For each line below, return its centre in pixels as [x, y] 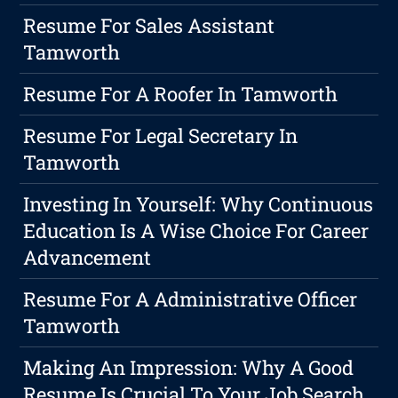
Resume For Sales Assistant [149, 26]
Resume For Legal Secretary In [161, 136]
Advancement [88, 258]
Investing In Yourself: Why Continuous [199, 204]
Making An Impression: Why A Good [189, 368]
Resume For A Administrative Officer [191, 299]
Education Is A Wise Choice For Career [196, 231]
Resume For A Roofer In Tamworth [181, 94]
